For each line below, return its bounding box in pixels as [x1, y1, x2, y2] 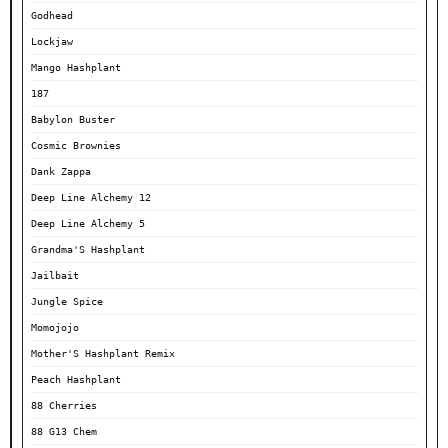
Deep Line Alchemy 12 [31, 192, 151, 204]
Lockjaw [31, 36, 73, 48]
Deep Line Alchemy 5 [31, 218, 145, 230]
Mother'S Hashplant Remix [31, 348, 175, 360]
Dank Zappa [31, 166, 91, 178]
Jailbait [31, 270, 79, 282]
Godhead [31, 10, 73, 22]
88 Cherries [31, 400, 97, 412]
